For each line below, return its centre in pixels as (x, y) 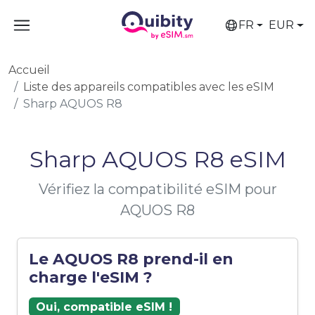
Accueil (29, 70)
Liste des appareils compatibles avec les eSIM (149, 87)
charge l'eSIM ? (91, 277)
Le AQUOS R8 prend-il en (131, 259)
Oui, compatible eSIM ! (104, 307)
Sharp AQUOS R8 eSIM (157, 159)
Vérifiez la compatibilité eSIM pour (157, 189)
